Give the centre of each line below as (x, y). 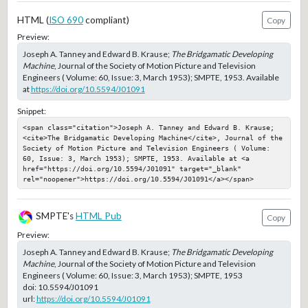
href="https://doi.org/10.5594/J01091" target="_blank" (132, 168)
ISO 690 (66, 20)
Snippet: (31, 111)
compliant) (106, 20)
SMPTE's (54, 216)
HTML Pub (98, 216)
